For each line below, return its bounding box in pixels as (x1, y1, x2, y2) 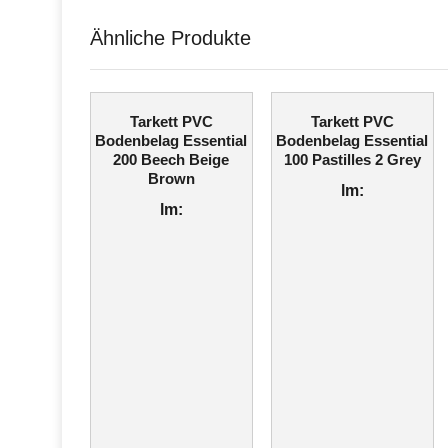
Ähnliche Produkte (90, 27, 251, 49)
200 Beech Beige (113, 151, 230, 168)
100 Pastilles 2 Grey (283, 151, 421, 168)
